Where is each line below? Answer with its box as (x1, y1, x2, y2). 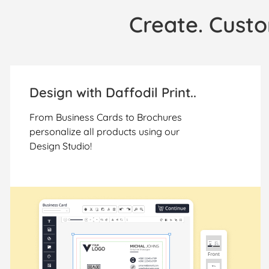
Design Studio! (29, 140, 92, 153)
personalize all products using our (29, 125, 180, 138)
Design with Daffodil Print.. (29, 84, 197, 101)
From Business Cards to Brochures (29, 111, 183, 124)
